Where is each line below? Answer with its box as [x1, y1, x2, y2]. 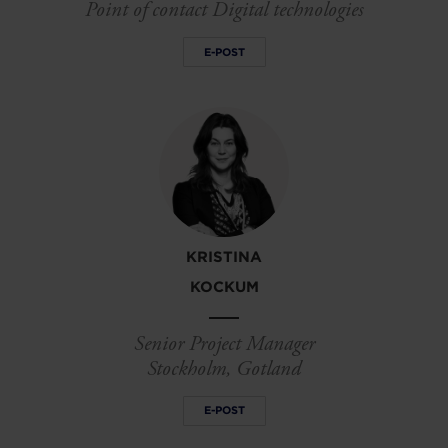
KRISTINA [186, 248, 262, 267]
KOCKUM [189, 278, 259, 297]
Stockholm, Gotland [147, 356, 301, 383]
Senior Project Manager [133, 331, 315, 358]
